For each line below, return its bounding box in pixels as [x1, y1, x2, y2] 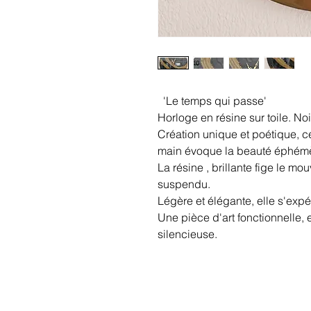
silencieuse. [158, 226, 220, 241]
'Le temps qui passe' [158, 93, 272, 108]
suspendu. [158, 176, 213, 191]
